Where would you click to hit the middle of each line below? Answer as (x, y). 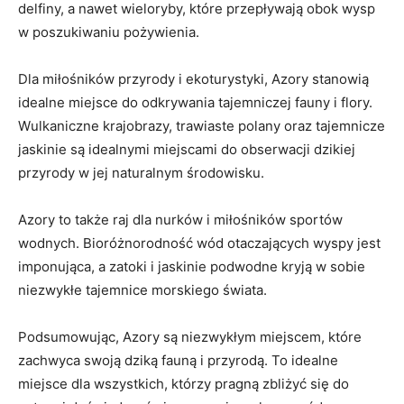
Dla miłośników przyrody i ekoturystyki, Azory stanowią (193, 78)
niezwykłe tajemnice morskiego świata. (142, 289)
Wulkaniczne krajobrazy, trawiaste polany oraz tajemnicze (202, 125)
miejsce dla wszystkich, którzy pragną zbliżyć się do (184, 383)
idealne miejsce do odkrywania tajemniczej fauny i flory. (195, 102)
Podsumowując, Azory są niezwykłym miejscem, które (190, 336)
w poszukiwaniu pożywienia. (109, 32)
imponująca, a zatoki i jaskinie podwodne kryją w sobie (192, 266)
